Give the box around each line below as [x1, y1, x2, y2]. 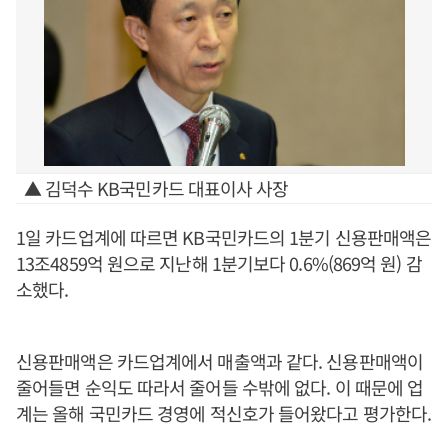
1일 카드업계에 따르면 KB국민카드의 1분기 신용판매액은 [16, 224, 432, 250]
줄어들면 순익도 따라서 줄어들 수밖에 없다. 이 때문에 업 [16, 374, 424, 400]
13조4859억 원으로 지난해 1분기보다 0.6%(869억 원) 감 [16, 250, 422, 276]
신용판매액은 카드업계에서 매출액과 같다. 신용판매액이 [16, 348, 423, 374]
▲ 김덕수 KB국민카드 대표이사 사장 [23, 175, 289, 201]
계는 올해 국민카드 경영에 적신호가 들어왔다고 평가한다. [16, 400, 432, 426]
